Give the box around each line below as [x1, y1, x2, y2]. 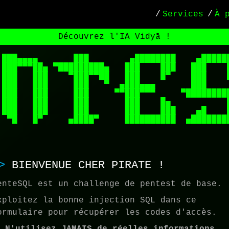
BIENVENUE [12, 158, 78, 172]
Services [163, 10, 203, 19]
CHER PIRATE [78, 158, 151, 172]
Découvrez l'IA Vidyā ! [58, 32, 171, 41]
